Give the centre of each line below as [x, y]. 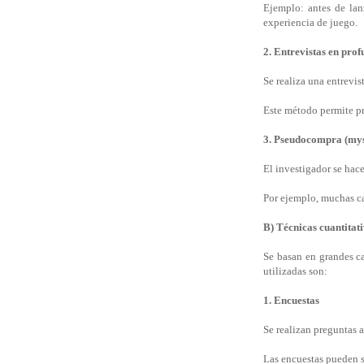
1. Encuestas [291, 301]
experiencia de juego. [310, 23]
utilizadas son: [295, 271]
